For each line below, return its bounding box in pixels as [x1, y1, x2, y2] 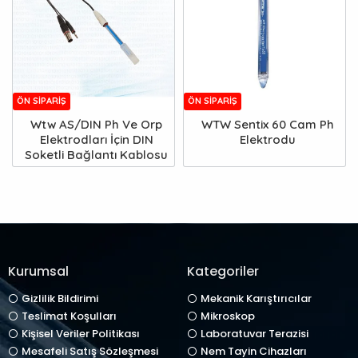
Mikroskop [201, 308, 255, 324]
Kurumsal [8, 262, 69, 281]
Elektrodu [239, 132, 296, 148]
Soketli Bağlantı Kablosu [25, 147, 169, 163]
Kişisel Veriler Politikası [22, 326, 140, 342]
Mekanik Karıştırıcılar [201, 291, 312, 307]
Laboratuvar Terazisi [201, 326, 308, 342]
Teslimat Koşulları [22, 308, 117, 324]
